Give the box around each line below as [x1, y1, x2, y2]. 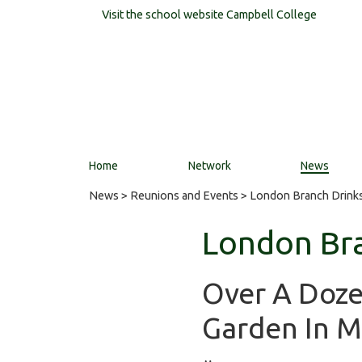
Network [187, 159, 231, 172]
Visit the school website [102, 8, 226, 21]
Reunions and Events [130, 189, 238, 202]
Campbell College [226, 8, 317, 21]
